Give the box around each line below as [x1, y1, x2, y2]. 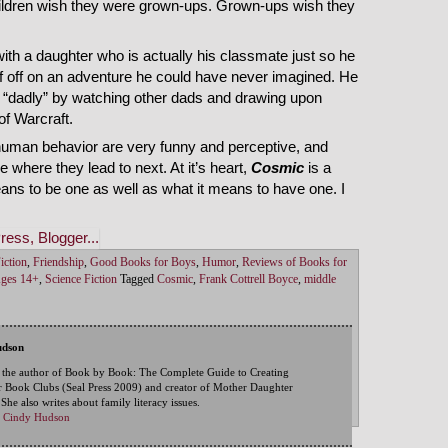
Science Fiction [45, 273, 117, 287]
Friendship [33, 256, 84, 270]
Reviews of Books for [242, 256, 347, 270]
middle [304, 273, 336, 287]
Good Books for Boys [90, 256, 196, 270]
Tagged [120, 273, 154, 287]
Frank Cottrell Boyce [199, 273, 298, 287]
